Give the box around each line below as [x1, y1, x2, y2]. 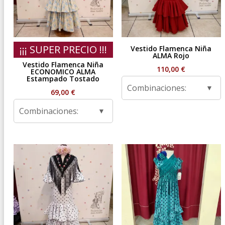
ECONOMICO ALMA [31, 67, 96, 77]
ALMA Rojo [153, 51, 190, 61]
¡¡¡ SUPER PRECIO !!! [19, 43, 107, 57]
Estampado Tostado [27, 74, 100, 84]
